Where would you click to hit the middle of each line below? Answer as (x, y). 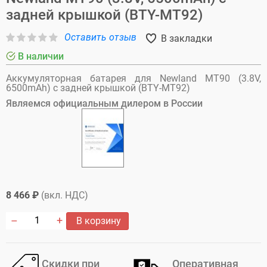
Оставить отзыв (100, 37)
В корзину (97, 221)
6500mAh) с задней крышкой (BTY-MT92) (98, 88)
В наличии (40, 56)
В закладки (185, 38)
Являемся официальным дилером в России (104, 103)
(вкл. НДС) (65, 195)
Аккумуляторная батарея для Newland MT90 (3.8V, (133, 78)
